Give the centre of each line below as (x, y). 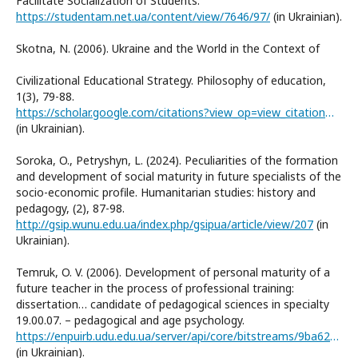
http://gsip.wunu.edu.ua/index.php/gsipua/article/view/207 (165, 224)
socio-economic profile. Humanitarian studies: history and (166, 192)
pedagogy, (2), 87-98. (70, 208)
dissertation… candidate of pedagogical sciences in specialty (173, 304)
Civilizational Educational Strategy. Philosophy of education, (171, 80)
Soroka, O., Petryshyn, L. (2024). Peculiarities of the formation (177, 160)
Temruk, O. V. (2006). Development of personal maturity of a (173, 272)
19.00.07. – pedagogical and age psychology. (130, 320)
